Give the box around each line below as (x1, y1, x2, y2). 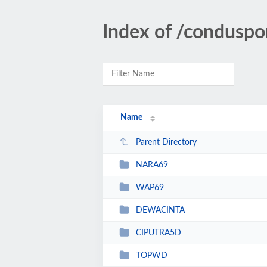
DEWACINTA (135, 206, 185, 215)
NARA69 (135, 160, 168, 169)
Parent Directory (135, 138, 197, 147)
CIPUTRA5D (135, 228, 181, 237)
